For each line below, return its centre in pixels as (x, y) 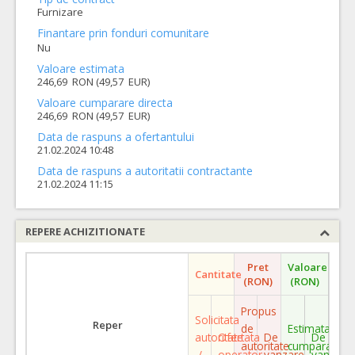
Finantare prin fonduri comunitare (123, 33)
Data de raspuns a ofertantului (116, 136)
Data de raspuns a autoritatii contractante (145, 170)
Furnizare (60, 12)
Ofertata (239, 337)
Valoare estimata (81, 68)
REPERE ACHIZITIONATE (85, 231)
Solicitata (217, 319)
